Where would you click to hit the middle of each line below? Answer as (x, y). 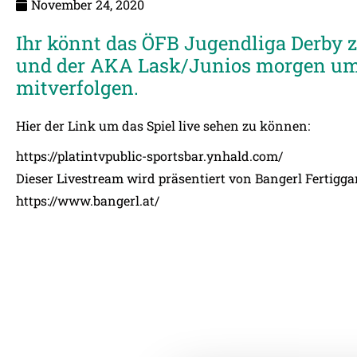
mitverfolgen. (77, 88)
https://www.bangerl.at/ (88, 200)
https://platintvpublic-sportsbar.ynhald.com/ (149, 156)
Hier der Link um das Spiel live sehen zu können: (163, 126)
